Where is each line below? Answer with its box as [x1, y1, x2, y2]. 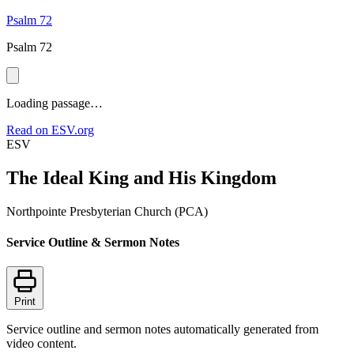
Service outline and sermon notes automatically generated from [6, 322, 318, 337]
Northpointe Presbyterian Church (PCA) [6, 204, 208, 218]
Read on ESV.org [6, 123, 94, 137]
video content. [6, 337, 77, 351]
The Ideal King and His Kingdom [6, 167, 277, 188]
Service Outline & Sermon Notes [6, 235, 179, 250]
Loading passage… [6, 96, 103, 110]
